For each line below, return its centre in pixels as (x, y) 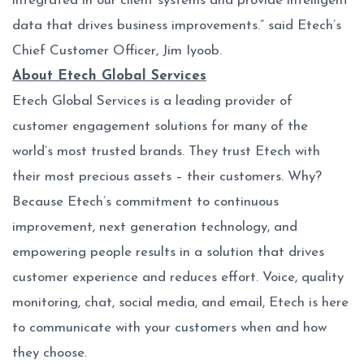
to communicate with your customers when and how (169, 328)
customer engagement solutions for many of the (160, 126)
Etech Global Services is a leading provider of (152, 101)
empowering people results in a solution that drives (168, 252)
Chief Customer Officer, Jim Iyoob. (117, 51)
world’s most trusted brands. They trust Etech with (166, 152)
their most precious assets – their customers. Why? (167, 177)
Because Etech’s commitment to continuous (145, 202)
